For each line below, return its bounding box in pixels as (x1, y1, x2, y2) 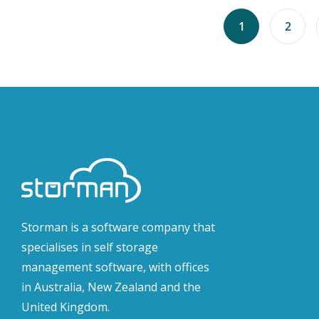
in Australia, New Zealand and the (21, 278, 201, 295)
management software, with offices (21, 258, 209, 275)
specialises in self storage (21, 239, 158, 255)
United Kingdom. (21, 298, 113, 315)
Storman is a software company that (21, 219, 215, 235)
